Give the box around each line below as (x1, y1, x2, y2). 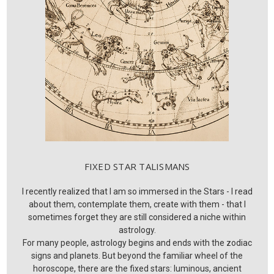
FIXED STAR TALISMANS (84, 160, 190, 173)
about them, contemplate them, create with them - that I (28, 199, 246, 210)
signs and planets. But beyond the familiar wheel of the (31, 251, 243, 261)
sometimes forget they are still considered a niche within (28, 212, 246, 223)
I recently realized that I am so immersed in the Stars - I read (21, 187, 253, 197)
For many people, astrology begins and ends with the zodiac (22, 238, 252, 248)
